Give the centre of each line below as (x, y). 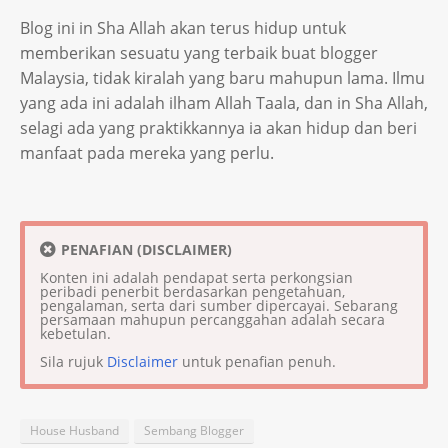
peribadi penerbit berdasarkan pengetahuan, (192, 292)
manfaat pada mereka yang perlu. (147, 153)
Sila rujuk (73, 362)
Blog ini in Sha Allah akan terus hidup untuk (183, 28)
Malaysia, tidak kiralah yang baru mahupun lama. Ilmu (222, 78)
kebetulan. (75, 334)
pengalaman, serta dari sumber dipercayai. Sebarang (219, 306)
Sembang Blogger (194, 431)
